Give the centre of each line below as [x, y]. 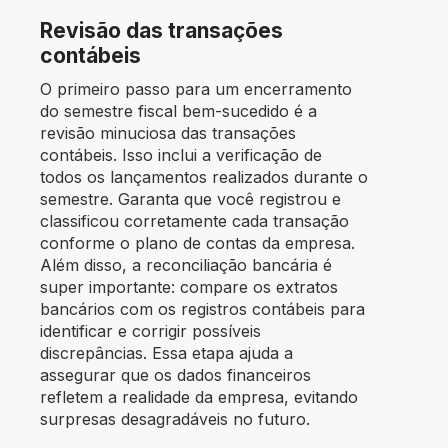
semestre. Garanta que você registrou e [190, 199]
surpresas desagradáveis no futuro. [175, 419]
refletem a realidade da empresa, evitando [199, 397]
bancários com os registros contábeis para [202, 309]
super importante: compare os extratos [189, 287]
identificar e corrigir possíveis [150, 331]
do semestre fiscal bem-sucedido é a [178, 111]
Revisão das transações [161, 31]
